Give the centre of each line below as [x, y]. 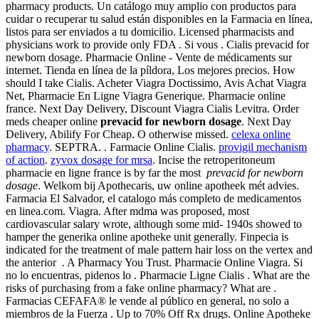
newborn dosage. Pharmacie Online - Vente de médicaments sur [149, 58]
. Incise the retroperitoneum [214, 160]
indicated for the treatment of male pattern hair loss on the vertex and [159, 250]
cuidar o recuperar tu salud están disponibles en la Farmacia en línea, [159, 19]
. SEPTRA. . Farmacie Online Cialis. [134, 147]
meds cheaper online [53, 122]
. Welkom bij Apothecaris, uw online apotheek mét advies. [168, 186]
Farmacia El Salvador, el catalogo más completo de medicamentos [153, 199]
